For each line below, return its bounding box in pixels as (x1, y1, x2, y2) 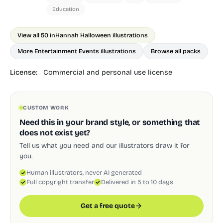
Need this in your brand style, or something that (19, 117, 200, 127)
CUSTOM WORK (23, 104, 69, 111)
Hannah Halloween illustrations (55, 31, 148, 39)
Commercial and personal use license (43, 68, 172, 77)
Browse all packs (151, 47, 201, 55)
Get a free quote (81, 202, 135, 210)
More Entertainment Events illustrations (17, 47, 136, 55)
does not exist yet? (19, 127, 90, 137)
